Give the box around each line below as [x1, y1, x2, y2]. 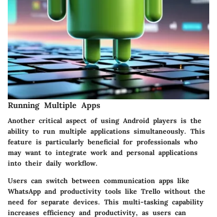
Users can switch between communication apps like [8, 176, 189, 185]
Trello [141, 186, 160, 196]
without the [160, 186, 205, 196]
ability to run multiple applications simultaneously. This [8, 126, 205, 136]
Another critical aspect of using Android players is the [8, 116, 201, 125]
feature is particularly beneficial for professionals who [8, 137, 198, 146]
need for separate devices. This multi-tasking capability [8, 197, 203, 206]
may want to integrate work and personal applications [8, 148, 198, 157]
